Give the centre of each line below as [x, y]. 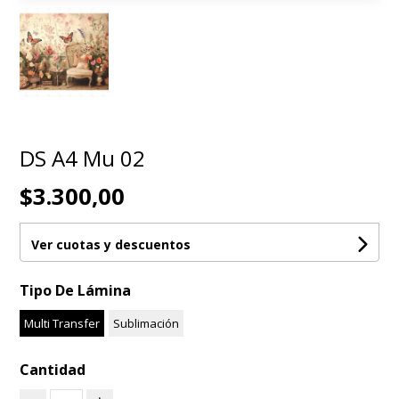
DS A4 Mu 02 [83, 159]
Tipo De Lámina [76, 291]
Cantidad [53, 370]
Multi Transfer [62, 324]
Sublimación [147, 324]
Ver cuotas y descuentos [111, 245]
